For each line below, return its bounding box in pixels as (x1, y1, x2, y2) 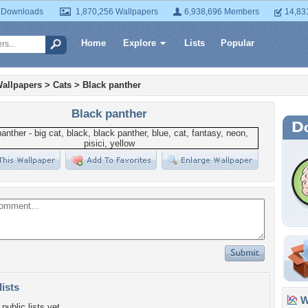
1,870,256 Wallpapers (76, 7, 158, 16)
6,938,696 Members (184, 7, 259, 16)
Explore (123, 38, 156, 48)
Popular (221, 38, 254, 48)
